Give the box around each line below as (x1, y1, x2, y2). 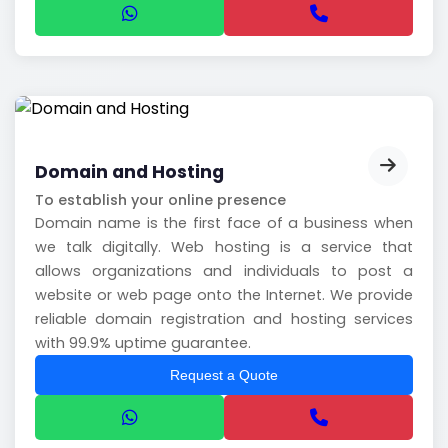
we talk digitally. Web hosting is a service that (35, 236, 413, 257)
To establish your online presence (35, 189, 286, 210)
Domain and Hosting (35, 159, 224, 184)
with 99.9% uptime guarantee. (35, 332, 251, 353)
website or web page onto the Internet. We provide (35, 284, 413, 305)
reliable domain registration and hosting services (35, 308, 413, 329)
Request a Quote (170, 366, 278, 383)
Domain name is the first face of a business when (35, 212, 413, 233)
